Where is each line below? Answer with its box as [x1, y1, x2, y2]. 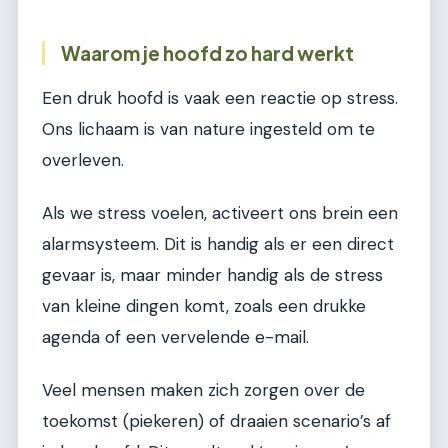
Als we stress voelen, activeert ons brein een [42, 201, 398, 224]
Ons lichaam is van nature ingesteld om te [42, 117, 375, 140]
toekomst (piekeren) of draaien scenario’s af [42, 410, 391, 433]
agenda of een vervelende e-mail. [42, 325, 309, 348]
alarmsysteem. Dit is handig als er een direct [42, 232, 394, 255]
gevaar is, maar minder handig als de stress [42, 263, 383, 286]
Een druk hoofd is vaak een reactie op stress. [42, 86, 398, 109]
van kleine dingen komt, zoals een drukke [42, 294, 366, 317]
